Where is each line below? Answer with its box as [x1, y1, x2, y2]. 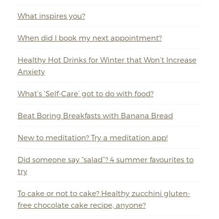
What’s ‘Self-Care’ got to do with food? [17, 89, 153, 98]
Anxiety [17, 67, 45, 76]
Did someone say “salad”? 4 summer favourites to [17, 155, 194, 164]
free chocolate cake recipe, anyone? [17, 200, 146, 209]
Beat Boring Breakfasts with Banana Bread [17, 111, 173, 120]
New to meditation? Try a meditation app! [17, 133, 168, 142]
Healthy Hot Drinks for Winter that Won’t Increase [17, 55, 197, 64]
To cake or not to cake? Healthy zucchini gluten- [17, 189, 190, 197]
